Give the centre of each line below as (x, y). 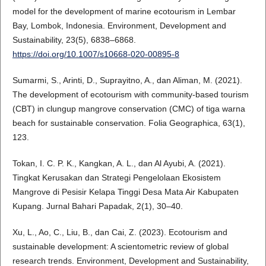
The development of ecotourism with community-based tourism (130, 94)
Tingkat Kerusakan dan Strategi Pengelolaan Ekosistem (116, 177)
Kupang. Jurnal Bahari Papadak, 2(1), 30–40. (97, 206)
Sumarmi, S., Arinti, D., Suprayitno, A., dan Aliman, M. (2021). (127, 80)
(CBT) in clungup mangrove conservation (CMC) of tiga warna (129, 108)
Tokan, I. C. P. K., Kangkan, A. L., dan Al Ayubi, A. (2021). (119, 163)
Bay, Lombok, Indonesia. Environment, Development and (119, 25)
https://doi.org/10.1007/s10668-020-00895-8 (96, 54)
